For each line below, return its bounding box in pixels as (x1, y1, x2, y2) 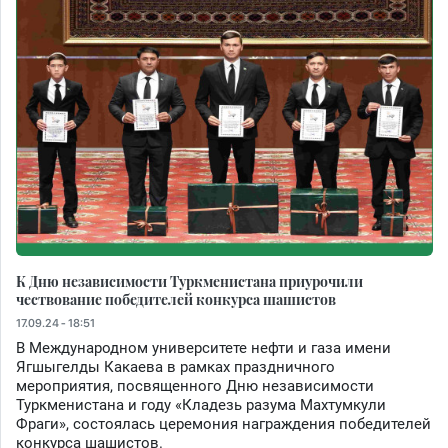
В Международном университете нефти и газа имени (16, 338, 391, 357)
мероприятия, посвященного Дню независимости (16, 376, 374, 395)
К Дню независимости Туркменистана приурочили (16, 270, 363, 291)
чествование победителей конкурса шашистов (16, 288, 336, 309)
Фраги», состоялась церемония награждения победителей (16, 414, 431, 433)
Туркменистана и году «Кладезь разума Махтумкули (16, 395, 386, 414)
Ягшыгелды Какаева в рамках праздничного (16, 357, 335, 376)
